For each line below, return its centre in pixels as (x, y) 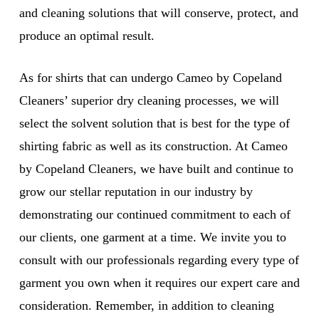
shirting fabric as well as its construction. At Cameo (153, 146)
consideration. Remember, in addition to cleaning (146, 305)
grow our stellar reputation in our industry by (136, 191)
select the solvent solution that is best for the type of (154, 123)
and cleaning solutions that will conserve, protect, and (158, 12)
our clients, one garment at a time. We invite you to (152, 237)
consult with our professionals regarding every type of (159, 260)
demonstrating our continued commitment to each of (155, 214)
